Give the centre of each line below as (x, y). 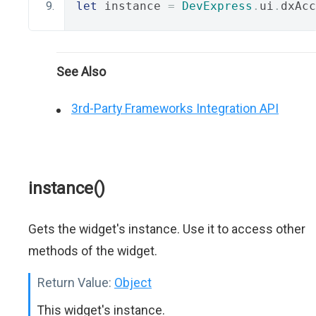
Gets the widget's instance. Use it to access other (167, 229)
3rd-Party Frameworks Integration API (175, 108)
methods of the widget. (93, 251)
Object (133, 282)
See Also (81, 72)
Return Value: (74, 282)
